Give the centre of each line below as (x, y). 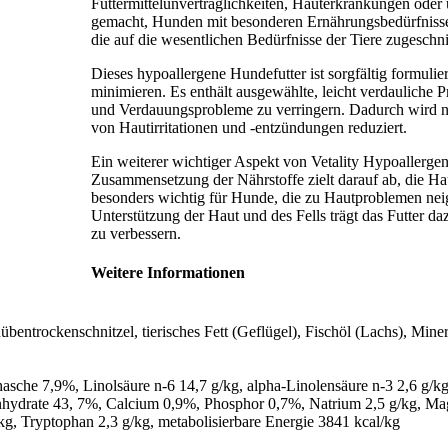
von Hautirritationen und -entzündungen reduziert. (249, 127)
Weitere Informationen (168, 273)
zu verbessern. (136, 233)
